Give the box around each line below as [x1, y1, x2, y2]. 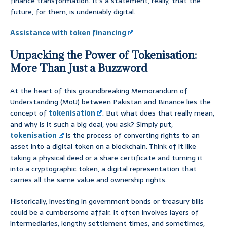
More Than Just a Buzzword [10, 61, 147, 75]
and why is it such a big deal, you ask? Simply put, [10, 119, 173, 130]
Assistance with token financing [10, 27, 126, 39]
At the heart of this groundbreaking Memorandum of [10, 85, 187, 97]
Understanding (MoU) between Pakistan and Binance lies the [10, 96, 211, 108]
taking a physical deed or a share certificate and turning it [10, 152, 203, 164]
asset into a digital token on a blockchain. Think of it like [10, 141, 196, 153]
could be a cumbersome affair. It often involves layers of [10, 207, 199, 218]
